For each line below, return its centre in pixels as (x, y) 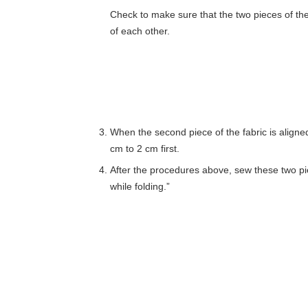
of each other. (140, 31)
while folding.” (140, 187)
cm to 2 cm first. (144, 149)
